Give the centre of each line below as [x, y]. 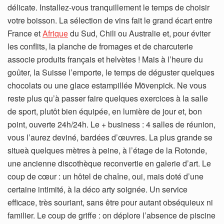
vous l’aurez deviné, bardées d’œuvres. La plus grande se [110, 137]
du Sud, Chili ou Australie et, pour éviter [139, 33]
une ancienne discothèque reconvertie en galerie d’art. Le [109, 163]
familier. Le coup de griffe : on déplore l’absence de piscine [111, 215]
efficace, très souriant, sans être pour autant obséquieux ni [110, 202]
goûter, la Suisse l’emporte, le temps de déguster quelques [111, 72]
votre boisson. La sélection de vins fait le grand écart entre [110, 20]
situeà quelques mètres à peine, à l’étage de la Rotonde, [107, 150]
